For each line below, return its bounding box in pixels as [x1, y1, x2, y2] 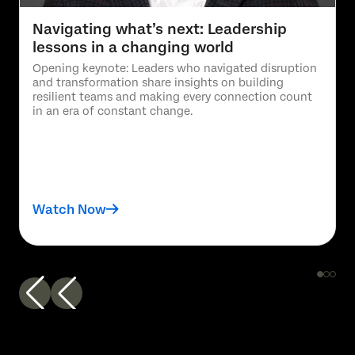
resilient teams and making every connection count [32, 90, 312, 103]
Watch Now [32, 201, 106, 217]
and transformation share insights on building [32, 75, 284, 89]
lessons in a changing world [32, 38, 234, 55]
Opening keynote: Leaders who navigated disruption [32, 61, 317, 74]
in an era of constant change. [32, 104, 193, 117]
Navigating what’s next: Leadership [32, 20, 287, 37]
